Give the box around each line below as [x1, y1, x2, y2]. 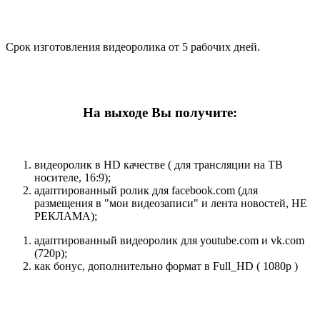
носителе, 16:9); [34, 171, 111, 184]
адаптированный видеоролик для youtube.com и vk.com [34, 234, 304, 247]
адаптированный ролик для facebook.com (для [34, 184, 258, 197]
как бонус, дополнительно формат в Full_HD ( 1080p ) [34, 260, 298, 273]
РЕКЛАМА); [34, 210, 97, 223]
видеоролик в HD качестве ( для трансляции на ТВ [34, 159, 283, 171]
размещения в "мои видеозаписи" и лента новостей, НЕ [34, 197, 307, 210]
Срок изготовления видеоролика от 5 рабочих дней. [6, 40, 260, 53]
